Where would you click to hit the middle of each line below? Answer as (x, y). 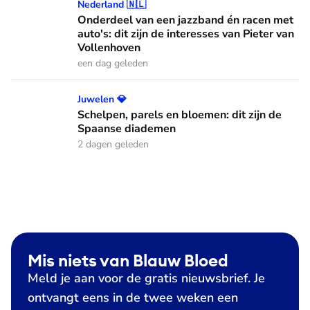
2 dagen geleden (113, 144)
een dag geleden (113, 63)
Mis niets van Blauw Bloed (128, 260)
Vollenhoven (109, 48)
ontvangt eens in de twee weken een (133, 298)
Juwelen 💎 (102, 99)
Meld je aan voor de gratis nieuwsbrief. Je (146, 278)
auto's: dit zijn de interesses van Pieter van (186, 34)
